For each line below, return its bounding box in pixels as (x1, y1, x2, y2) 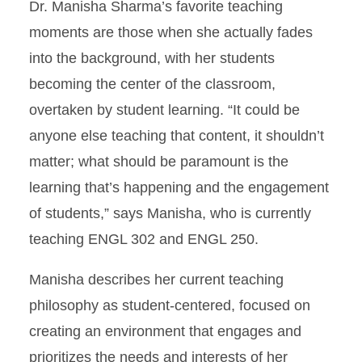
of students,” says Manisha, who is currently (29, 205, 311, 222)
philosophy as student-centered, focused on (29, 297, 310, 314)
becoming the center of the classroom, (29, 76, 276, 93)
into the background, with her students (29, 50, 275, 67)
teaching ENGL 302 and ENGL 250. (29, 231, 271, 248)
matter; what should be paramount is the (29, 154, 288, 170)
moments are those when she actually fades (29, 24, 313, 41)
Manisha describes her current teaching (29, 271, 284, 288)
